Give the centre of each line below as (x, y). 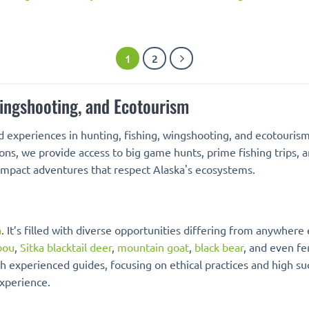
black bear (219, 247)
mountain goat (153, 247)
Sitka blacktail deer (66, 247)
